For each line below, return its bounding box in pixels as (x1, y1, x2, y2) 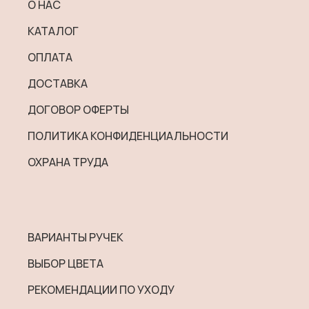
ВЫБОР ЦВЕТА (27, 256, 103, 272)
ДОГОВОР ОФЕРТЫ (27, 101, 129, 117)
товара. (154, 41, 195, 57)
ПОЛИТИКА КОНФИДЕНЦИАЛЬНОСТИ (27, 128, 228, 143)
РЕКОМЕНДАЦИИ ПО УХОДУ (27, 282, 175, 298)
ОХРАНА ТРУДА (27, 154, 108, 170)
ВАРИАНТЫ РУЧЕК (27, 230, 123, 246)
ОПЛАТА (27, 49, 72, 65)
